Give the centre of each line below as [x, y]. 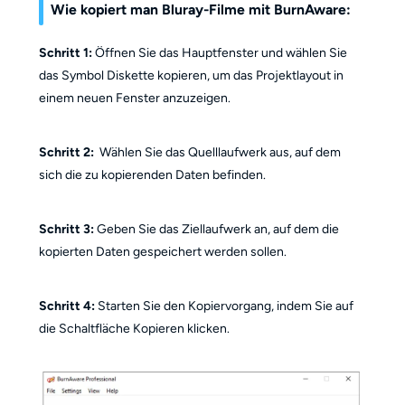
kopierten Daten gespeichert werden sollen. [162, 251]
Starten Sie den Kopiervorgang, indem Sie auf [225, 306]
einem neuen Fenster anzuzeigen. [134, 98]
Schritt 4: [68, 306]
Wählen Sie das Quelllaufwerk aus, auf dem [217, 152]
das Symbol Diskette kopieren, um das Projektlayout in [191, 75]
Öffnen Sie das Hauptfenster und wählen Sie [219, 52]
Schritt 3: [67, 229]
